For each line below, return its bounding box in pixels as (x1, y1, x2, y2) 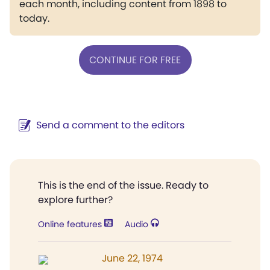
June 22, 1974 (102, 251, 163, 265)
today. (19, 11, 49, 25)
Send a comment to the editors (36, 118, 184, 132)
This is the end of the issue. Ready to (38, 178, 209, 192)
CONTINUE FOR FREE (89, 52, 181, 67)
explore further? (38, 193, 113, 207)
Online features (38, 218, 104, 230)
